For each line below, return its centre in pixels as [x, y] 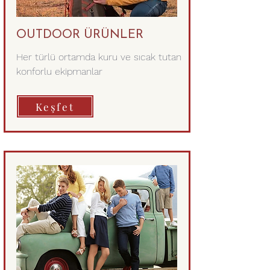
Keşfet [55, 106]
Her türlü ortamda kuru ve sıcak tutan [99, 57]
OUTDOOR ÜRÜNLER [80, 35]
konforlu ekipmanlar [59, 71]
